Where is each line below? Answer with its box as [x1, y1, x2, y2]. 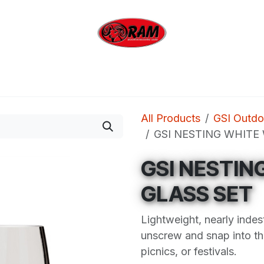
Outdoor [40, 72, 81, 85]
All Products [141, 112, 200, 124]
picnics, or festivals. [141, 245, 237, 258]
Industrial [102, 72, 147, 85]
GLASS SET [141, 181, 253, 207]
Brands [167, 72, 202, 85]
